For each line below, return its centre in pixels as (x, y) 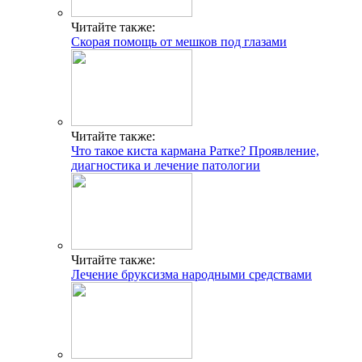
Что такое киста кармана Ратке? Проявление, (195, 150)
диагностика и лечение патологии (166, 165)
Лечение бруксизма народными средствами (192, 274)
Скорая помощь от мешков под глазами (179, 41)
